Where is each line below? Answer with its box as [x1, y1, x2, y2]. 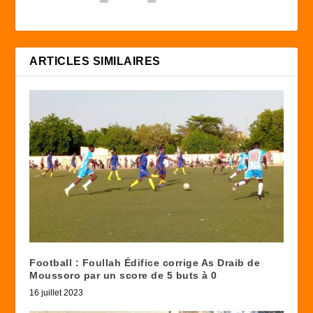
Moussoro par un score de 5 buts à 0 [29, 270, 217, 282]
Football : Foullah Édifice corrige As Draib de [29, 257, 261, 269]
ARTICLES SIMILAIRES [29, 55, 161, 68]
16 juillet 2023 [29, 288, 84, 298]
